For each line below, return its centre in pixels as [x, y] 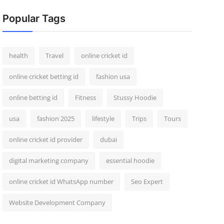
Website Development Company [57, 202]
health [18, 55]
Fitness [85, 97]
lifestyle [103, 118]
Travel [54, 55]
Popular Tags [34, 18]
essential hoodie [130, 160]
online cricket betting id [43, 76]
